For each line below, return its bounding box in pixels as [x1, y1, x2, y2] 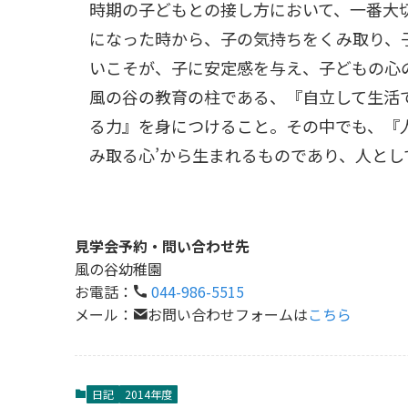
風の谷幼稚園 [75, 258, 162, 280]
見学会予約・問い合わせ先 [75, 235, 250, 257]
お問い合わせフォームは [148, 303, 308, 325]
